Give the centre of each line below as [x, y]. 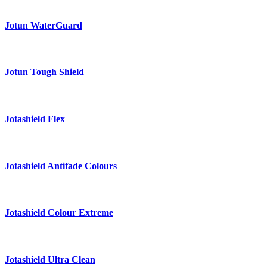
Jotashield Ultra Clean [50, 259]
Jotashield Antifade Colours [61, 166]
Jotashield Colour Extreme [59, 213]
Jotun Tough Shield [44, 72]
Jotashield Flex [35, 119]
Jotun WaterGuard [44, 25]
